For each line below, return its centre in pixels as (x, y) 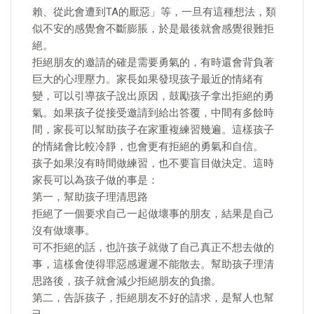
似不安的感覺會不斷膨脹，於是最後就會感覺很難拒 (153, 29)
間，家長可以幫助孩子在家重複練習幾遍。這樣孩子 (153, 130)
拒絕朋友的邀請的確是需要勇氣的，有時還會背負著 (153, 62)
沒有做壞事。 (64, 231)
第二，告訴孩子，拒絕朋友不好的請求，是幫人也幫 (153, 298)
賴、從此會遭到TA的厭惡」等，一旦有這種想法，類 (154, 12)
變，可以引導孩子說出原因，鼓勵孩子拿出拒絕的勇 (153, 96)
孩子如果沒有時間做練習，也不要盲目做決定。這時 (153, 163)
